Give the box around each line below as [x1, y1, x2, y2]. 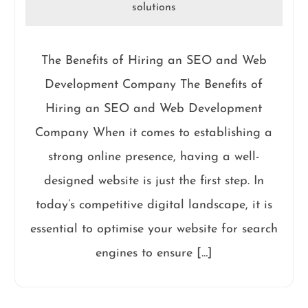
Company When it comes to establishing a [35, 126, 273, 140]
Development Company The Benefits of [45, 78, 263, 92]
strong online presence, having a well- [48, 151, 260, 164]
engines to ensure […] [95, 247, 212, 261]
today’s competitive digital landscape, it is [35, 199, 272, 212]
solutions [131, 2, 176, 14]
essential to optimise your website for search [30, 223, 278, 236]
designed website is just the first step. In [43, 175, 264, 188]
